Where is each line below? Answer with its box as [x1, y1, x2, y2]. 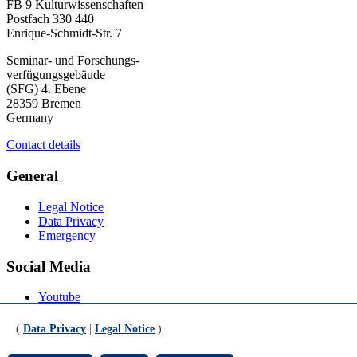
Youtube [38, 290, 80, 304]
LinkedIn [38, 319, 84, 333]
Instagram [38, 304, 88, 319]
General [6, 167, 58, 185]
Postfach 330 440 [6, 12, 94, 26]
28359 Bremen [6, 96, 81, 111]
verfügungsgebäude [6, 68, 105, 82]
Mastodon [38, 333, 88, 347]
